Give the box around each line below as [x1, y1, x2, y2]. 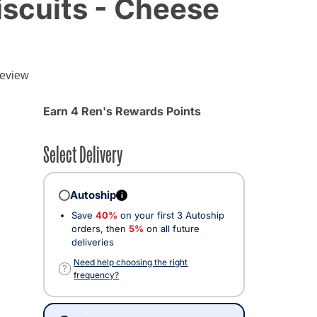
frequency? [74, 269, 120, 280]
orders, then [71, 222, 129, 234]
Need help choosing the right [74, 256, 188, 267]
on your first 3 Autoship [117, 209, 224, 221]
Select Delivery [43, 137, 122, 168]
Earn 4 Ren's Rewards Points [43, 103, 201, 118]
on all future [144, 222, 200, 234]
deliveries [71, 236, 114, 248]
